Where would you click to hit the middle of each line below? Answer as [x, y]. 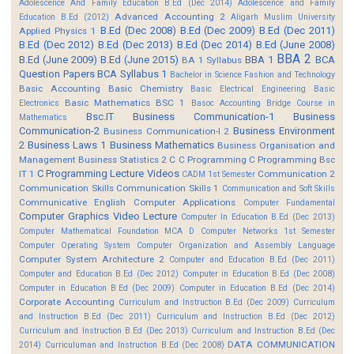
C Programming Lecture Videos [108, 173]
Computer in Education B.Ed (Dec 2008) [259, 273]
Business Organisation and [276, 145]
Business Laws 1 [67, 145]
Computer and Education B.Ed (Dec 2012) [99, 273]
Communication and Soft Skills [278, 188]
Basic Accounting [60, 88]
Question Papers [57, 73]
